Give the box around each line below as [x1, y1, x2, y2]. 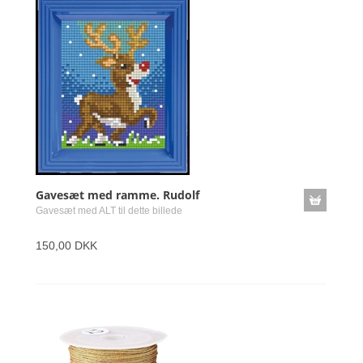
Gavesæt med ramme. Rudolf [36, 187, 199, 203]
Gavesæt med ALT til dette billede [36, 205, 182, 216]
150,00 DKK [36, 239, 97, 252]
